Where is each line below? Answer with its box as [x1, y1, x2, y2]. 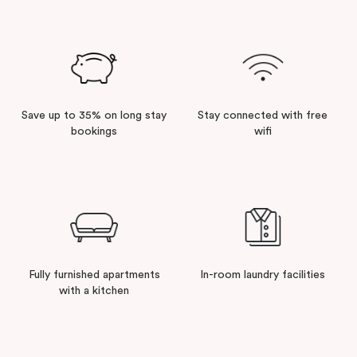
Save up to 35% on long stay [22, 109, 167, 121]
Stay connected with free [198, 109, 328, 121]
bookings [71, 125, 118, 137]
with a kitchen [59, 284, 130, 296]
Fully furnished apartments [28, 269, 160, 280]
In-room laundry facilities [200, 269, 326, 280]
